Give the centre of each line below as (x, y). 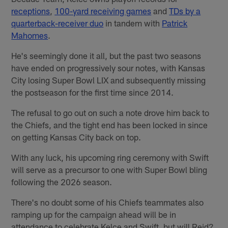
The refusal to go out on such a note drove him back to (110, 112)
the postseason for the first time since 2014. (93, 92)
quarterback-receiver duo (58, 23)
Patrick (175, 23)
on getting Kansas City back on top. (76, 137)
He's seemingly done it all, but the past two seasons (106, 55)
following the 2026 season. (62, 181)
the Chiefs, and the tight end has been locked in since (110, 124)
